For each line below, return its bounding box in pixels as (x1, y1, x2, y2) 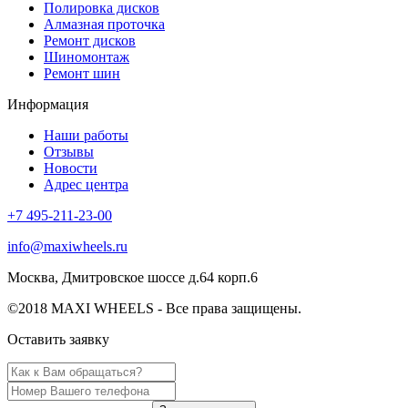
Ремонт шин (44, 65, 120, 81)
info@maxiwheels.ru (7, 238, 127, 254)
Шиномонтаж (44, 48, 129, 65)
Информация (7, 96, 88, 112)
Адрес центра (44, 176, 128, 192)
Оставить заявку (7, 331, 109, 347)
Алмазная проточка (44, 15, 165, 32)
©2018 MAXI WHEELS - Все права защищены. (7, 300, 301, 316)
